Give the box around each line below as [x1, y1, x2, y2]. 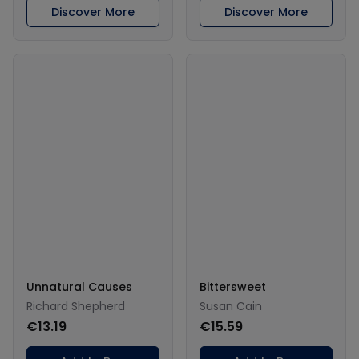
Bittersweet [200, 278, 266, 295]
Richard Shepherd [26, 297, 125, 314]
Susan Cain [200, 297, 262, 314]
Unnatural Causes [26, 278, 132, 295]
